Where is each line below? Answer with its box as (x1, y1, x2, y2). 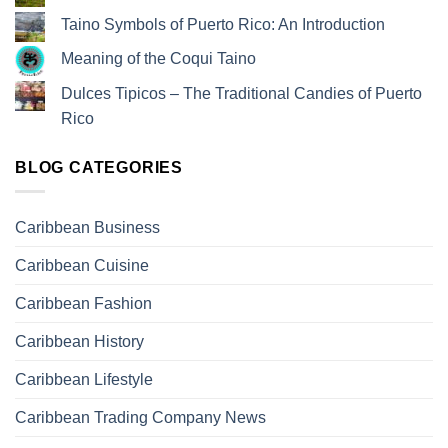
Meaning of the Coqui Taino (61, 50, 256, 68)
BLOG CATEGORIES (15, 158, 183, 176)
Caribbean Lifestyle (15, 371, 153, 389)
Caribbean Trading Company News (15, 409, 266, 427)
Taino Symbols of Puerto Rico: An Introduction (61, 15, 385, 33)
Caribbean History (15, 333, 144, 351)
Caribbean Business (15, 219, 160, 237)
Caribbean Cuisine (15, 257, 149, 275)
